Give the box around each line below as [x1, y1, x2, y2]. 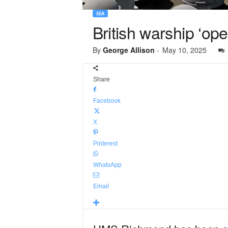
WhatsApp [93, 161, 122, 168]
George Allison [102, 45, 155, 55]
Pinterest [93, 140, 118, 147]
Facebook [93, 97, 121, 104]
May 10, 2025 [162, 45, 207, 55]
